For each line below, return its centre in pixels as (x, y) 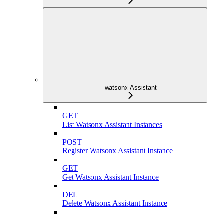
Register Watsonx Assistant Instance (118, 151)
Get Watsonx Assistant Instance (110, 177)
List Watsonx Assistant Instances (112, 124)
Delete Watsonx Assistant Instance (115, 203)
